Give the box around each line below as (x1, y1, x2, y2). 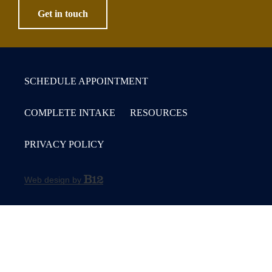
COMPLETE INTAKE (24, 107, 115, 118)
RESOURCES (130, 107, 188, 118)
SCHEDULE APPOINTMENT (24, 76, 148, 86)
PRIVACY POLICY (24, 139, 104, 149)
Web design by (24, 175, 84, 185)
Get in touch (38, 8, 88, 19)
